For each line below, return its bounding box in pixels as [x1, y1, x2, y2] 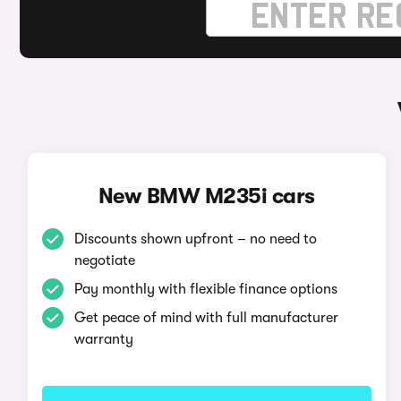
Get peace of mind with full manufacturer [73, 310, 338, 326]
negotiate [73, 252, 135, 269]
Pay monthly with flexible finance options [73, 281, 337, 297]
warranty [73, 331, 133, 347]
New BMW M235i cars [98, 183, 315, 209]
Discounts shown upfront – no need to [73, 231, 317, 247]
